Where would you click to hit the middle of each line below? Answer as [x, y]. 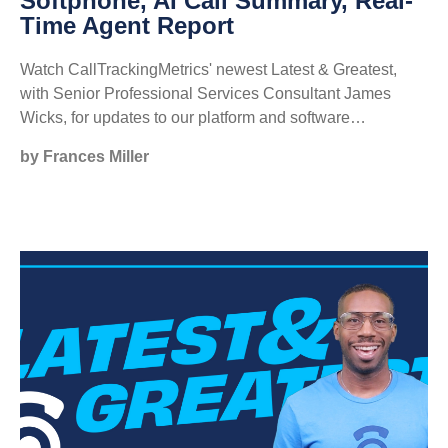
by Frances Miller [84, 156]
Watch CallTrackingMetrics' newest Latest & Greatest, [208, 69]
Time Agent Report [127, 25]
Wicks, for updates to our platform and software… [193, 117]
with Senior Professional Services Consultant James [205, 93]
